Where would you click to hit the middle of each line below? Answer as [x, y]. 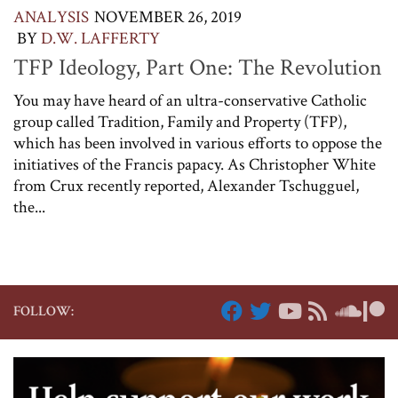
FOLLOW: [44, 312]
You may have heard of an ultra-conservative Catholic [190, 101]
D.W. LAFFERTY [100, 38]
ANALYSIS [51, 17]
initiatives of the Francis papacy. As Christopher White [195, 165]
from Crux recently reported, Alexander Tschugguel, [186, 187]
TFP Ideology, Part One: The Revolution [198, 68]
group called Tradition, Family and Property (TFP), [180, 123]
